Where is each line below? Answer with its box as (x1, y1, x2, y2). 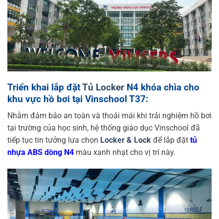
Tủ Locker (82, 81, 124, 93)
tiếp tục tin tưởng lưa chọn (7, 135, 100, 145)
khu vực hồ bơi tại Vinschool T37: (7, 93, 148, 105)
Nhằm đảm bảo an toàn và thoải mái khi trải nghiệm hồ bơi (7, 111, 212, 121)
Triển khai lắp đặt (7, 81, 82, 93)
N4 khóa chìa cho (124, 81, 199, 93)
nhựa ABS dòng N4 (7, 148, 74, 157)
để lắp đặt (151, 135, 188, 145)
